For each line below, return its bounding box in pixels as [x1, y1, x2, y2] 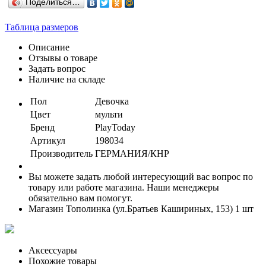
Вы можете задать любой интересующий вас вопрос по [28, 171, 253, 182]
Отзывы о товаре [28, 52, 97, 63]
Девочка [95, 96, 129, 106]
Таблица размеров [5, 21, 78, 32]
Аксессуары [28, 245, 77, 255]
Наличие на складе [28, 74, 105, 84]
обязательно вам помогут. [28, 192, 132, 203]
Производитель [30, 148, 93, 159]
